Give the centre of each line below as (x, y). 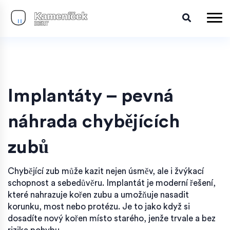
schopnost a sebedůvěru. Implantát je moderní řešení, (112, 183)
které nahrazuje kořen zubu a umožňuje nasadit (98, 195)
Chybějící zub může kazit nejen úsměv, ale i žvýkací (106, 171)
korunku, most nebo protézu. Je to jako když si (99, 206)
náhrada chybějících (94, 121)
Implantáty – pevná (91, 96)
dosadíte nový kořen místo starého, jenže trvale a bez (112, 218)
